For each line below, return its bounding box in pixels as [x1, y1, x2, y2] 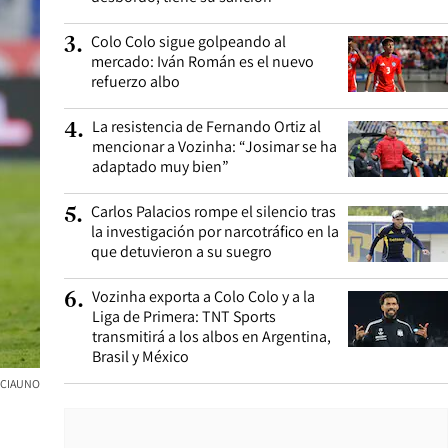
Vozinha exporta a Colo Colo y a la [92, 286, 315, 307]
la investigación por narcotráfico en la [91, 221, 339, 242]
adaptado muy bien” [92, 156, 229, 177]
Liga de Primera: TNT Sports [92, 306, 276, 327]
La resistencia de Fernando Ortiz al [92, 116, 321, 137]
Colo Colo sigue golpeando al [91, 31, 286, 52]
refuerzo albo [91, 71, 180, 92]
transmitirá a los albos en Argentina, [92, 326, 331, 347]
